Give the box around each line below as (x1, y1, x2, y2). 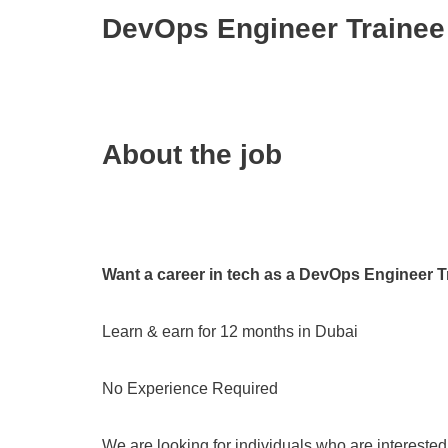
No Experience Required (102, 380, 278, 397)
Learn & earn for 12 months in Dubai (102, 323, 358, 340)
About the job (102, 139, 282, 170)
